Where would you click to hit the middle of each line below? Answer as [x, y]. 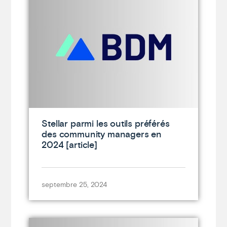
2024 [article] [69, 145]
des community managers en [102, 134]
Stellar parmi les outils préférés [106, 124]
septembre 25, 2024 [74, 185]
